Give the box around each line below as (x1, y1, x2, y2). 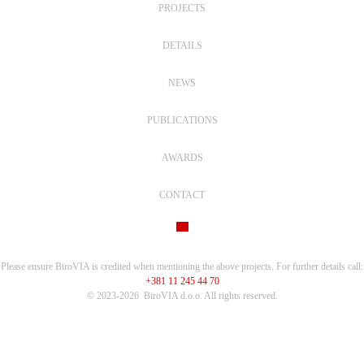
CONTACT (159, 189, 205, 201)
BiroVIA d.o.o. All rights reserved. (143, 290, 278, 302)
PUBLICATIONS (146, 115, 218, 127)
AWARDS (161, 152, 203, 164)
